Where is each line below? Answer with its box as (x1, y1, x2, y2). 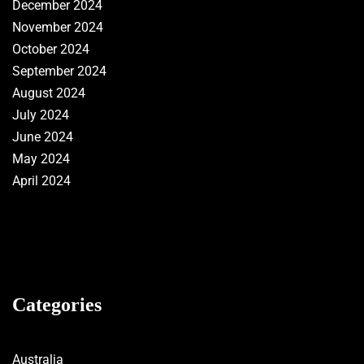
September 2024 (12, 63, 106, 80)
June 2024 (12, 129, 73, 145)
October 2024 (12, 41, 89, 58)
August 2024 (12, 85, 85, 102)
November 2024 (12, 19, 103, 36)
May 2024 (12, 151, 70, 167)
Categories (12, 294, 102, 316)
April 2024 (12, 173, 71, 189)
